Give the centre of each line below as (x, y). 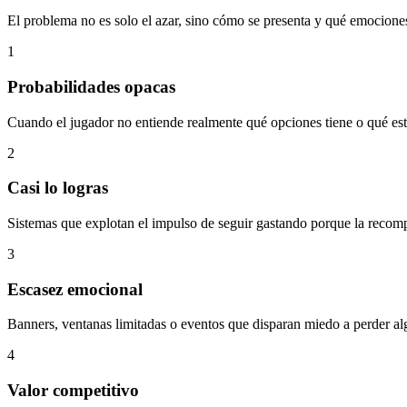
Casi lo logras (58, 188)
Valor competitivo (73, 391)
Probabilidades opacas (91, 86)
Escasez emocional (75, 289)
